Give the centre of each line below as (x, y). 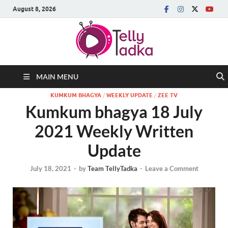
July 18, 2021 (50, 169)
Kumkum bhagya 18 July (114, 112)
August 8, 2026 (34, 9)
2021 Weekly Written (114, 131)
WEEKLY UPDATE (130, 95)
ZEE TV (168, 95)
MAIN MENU (57, 77)
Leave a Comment (172, 169)
